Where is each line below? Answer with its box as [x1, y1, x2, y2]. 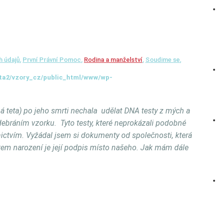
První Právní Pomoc [23, 56, 81, 63]
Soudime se [145, 56, 180, 63]
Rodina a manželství [84, 56, 142, 63]
